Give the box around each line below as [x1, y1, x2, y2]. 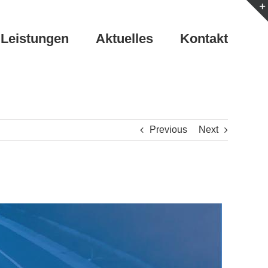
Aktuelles [96, 31, 153, 46]
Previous [150, 124, 187, 135]
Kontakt [180, 31, 228, 46]
